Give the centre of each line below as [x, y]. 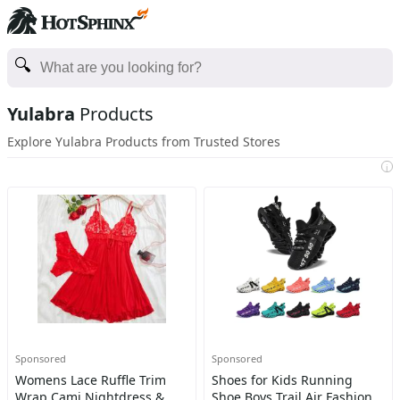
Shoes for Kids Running [282, 380]
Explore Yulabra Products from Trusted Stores [144, 142]
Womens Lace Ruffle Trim [91, 380]
